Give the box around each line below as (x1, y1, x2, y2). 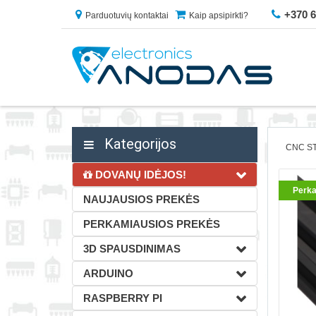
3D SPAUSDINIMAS (83, 243, 181, 255)
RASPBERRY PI (83, 292, 162, 304)
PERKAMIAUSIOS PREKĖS (83, 218, 220, 230)
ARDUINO (83, 267, 133, 279)
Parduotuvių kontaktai (85, 11, 169, 20)
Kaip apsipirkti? (189, 11, 248, 20)
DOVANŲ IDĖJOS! (92, 169, 186, 181)
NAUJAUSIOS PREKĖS (83, 193, 200, 205)
